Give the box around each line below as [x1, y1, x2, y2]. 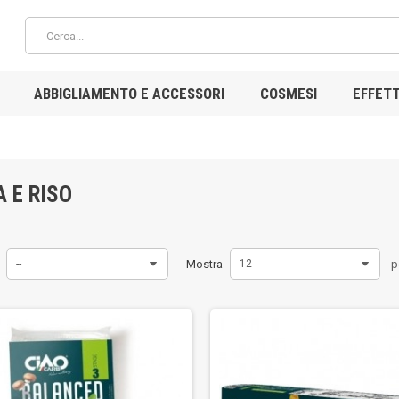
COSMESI [259, 85, 317, 102]
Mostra [186, 257, 223, 271]
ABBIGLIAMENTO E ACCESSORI [33, 85, 224, 102]
